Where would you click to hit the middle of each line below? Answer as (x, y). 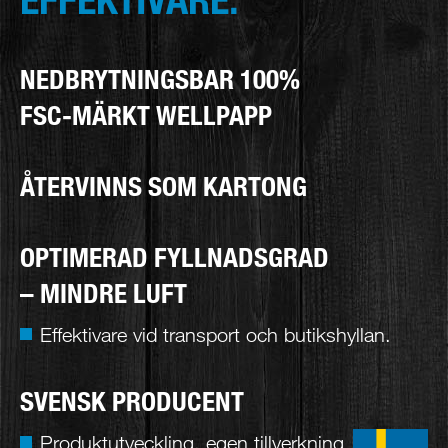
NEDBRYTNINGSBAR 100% (160, 78)
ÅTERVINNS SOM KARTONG (163, 185)
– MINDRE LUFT (103, 292)
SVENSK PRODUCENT (132, 400)
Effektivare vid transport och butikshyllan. (215, 334)
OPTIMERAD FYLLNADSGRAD (174, 256)
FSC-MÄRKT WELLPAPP (146, 114)
